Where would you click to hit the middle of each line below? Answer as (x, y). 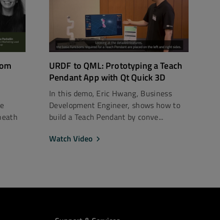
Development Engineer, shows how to (115, 105)
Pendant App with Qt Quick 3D (108, 77)
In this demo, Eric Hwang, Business (110, 93)
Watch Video (71, 138)
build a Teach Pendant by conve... (106, 117)
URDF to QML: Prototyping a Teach (116, 65)
